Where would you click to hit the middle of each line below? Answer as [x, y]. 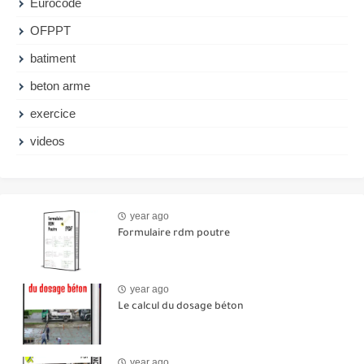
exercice [53, 113]
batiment [53, 58]
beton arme [61, 85]
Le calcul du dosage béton [181, 307]
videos [48, 141]
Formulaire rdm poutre [174, 234]
